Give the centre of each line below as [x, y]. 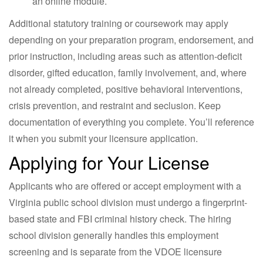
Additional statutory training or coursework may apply [119, 23]
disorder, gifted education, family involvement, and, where [128, 72]
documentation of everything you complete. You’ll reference [131, 122]
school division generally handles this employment [114, 235]
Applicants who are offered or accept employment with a [125, 186]
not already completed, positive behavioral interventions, [126, 89]
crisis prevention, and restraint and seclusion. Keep [115, 105]
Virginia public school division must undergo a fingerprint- [128, 202]
